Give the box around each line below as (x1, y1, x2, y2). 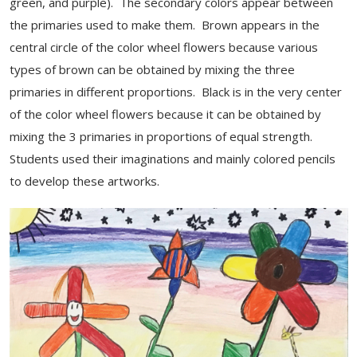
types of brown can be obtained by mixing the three (10, 61, 295, 77)
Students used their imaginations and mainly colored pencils (10, 151, 335, 167)
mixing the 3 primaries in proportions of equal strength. (10, 128, 312, 144)
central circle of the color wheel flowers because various (10, 39, 318, 55)
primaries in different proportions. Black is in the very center (10, 84, 342, 100)
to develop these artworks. (10, 173, 166, 189)
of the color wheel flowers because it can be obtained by (10, 106, 321, 122)
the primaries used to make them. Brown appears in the (10, 17, 320, 33)
